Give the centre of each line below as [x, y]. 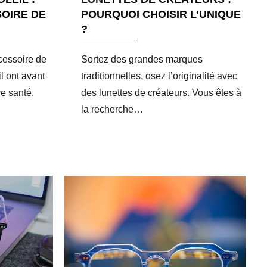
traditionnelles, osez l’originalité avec [159, 76]
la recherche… [112, 109]
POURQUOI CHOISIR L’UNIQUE [161, 14]
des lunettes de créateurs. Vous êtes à [161, 92]
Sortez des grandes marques [142, 59]
